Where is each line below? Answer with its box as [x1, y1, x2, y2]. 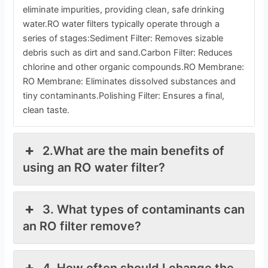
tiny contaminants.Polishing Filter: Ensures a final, [23, 90, 225, 101]
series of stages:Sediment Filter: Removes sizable [23, 32, 224, 44]
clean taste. [23, 104, 70, 115]
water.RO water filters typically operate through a [23, 18, 220, 29]
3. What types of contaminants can [42, 202, 245, 217]
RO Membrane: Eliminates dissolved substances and [23, 75, 236, 87]
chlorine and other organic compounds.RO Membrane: [23, 61, 245, 72]
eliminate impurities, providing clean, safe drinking [23, 4, 225, 15]
